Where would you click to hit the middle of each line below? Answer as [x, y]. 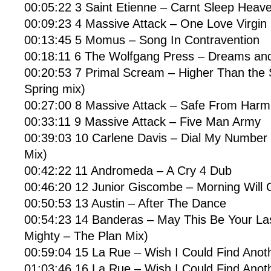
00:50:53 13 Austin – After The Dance [125, 203]
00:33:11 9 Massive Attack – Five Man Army [142, 122]
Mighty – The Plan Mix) [86, 236]
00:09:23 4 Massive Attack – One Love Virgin [145, 24]
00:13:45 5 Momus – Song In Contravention [142, 40]
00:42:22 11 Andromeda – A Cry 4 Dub [128, 171]
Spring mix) [55, 89]
